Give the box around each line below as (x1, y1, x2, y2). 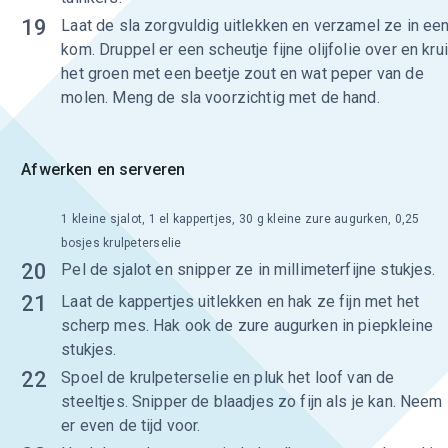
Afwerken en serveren (21, 160, 186, 179)
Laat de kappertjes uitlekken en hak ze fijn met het (61, 292, 419, 311)
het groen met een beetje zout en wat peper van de (61, 64, 424, 83)
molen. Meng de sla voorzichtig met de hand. (61, 88, 380, 107)
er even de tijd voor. (61, 416, 201, 435)
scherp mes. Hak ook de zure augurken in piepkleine (61, 316, 433, 335)
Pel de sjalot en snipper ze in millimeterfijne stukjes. (61, 260, 436, 279)
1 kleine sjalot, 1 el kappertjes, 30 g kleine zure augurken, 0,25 (61, 212, 420, 226)
